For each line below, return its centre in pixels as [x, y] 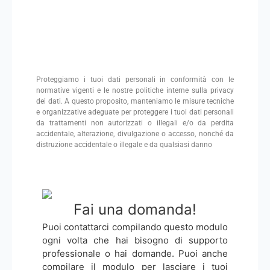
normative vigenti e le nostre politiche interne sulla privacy [135, 91]
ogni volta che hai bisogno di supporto [135, 240]
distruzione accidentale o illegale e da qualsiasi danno [124, 145]
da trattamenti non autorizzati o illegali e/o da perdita [135, 123]
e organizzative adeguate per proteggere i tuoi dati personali [135, 112]
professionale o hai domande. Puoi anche [135, 253]
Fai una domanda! [135, 209]
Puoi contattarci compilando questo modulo [135, 227]
